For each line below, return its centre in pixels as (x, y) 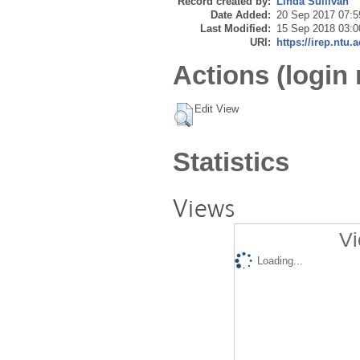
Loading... (280, 261)
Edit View (217, 108)
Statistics (231, 162)
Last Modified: (235, 29)
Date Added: (241, 15)
